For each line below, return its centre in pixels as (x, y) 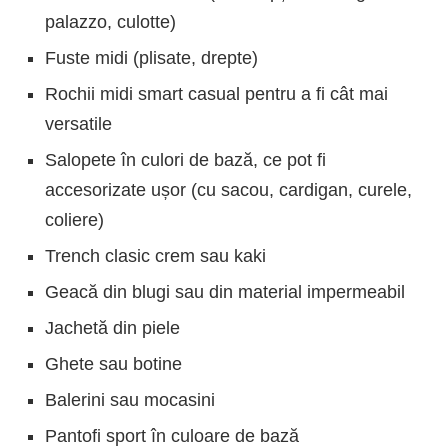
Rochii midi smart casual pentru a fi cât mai (216, 93)
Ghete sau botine (113, 363)
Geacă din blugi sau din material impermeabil (225, 291)
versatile (78, 123)
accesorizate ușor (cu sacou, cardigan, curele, (228, 189)
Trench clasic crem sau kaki (155, 255)
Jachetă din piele (112, 327)
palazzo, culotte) (110, 21)
